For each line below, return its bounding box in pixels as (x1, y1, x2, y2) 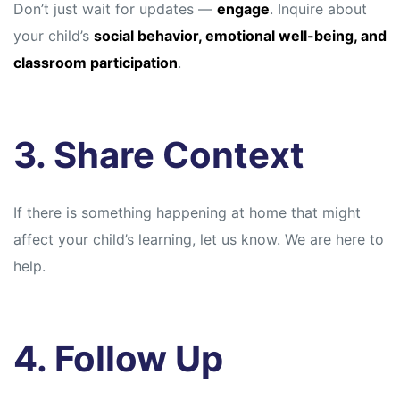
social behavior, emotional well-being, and (94, 27, 387, 46)
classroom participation (13, 54, 178, 72)
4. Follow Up (13, 337, 223, 381)
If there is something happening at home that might (13, 204, 361, 222)
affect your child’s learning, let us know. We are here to (13, 230, 384, 249)
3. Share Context (13, 133, 304, 178)
